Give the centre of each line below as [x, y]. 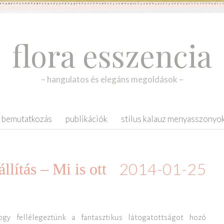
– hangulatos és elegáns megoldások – [112, 79]
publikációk [86, 119]
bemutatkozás [27, 119]
